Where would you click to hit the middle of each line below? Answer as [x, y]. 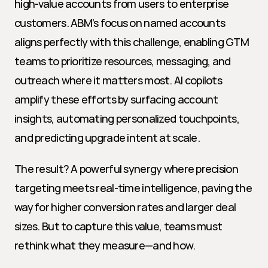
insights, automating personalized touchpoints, [127, 118]
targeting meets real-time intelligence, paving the [133, 188]
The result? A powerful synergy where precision [126, 169]
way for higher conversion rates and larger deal [125, 207]
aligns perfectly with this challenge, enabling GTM [132, 42]
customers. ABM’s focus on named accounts [120, 23]
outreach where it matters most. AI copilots [118, 80]
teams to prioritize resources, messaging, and [123, 61]
